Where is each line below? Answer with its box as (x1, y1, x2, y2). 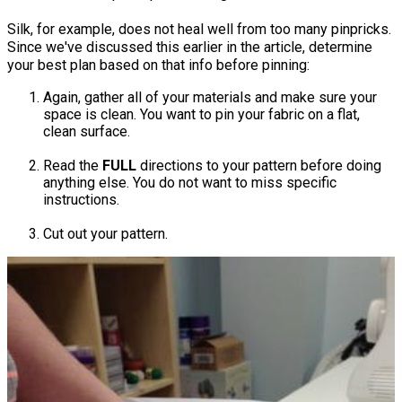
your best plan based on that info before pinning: (7, 57, 310, 74)
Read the (43, 157, 102, 175)
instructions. (43, 191, 119, 209)
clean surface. (43, 123, 130, 141)
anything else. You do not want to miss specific (43, 174, 336, 192)
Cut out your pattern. (43, 225, 168, 243)
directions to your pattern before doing (136, 157, 381, 175)
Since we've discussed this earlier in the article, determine (7, 39, 372, 57)
